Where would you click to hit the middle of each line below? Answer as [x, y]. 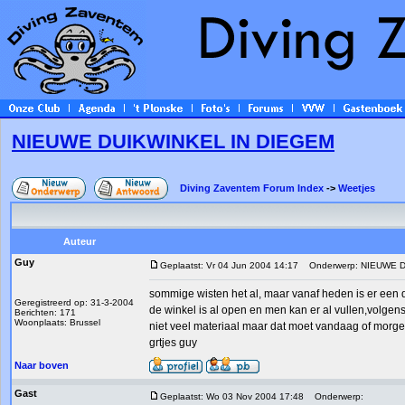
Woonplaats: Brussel [57, 322]
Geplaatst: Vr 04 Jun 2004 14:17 [229, 265]
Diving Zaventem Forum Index [252, 188]
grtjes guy [173, 343]
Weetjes [357, 188]
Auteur [79, 241]
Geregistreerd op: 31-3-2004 [74, 302]
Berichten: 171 [45, 312]
